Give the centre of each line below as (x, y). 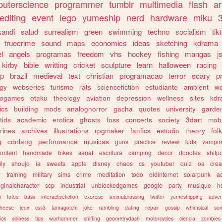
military (42, 174)
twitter (157, 196)
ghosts (90, 120)
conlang (20, 141)
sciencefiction (118, 87)
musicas (96, 141)
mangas (198, 54)
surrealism (61, 31)
